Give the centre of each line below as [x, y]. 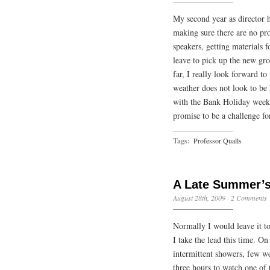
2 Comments [249, 198]
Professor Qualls [218, 140]
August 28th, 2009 [199, 198]
